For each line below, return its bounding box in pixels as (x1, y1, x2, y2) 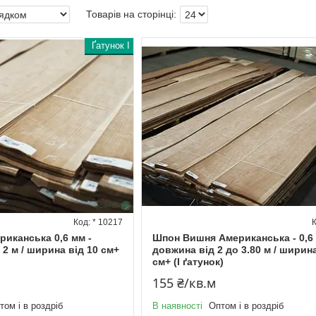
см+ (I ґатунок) (152, 256, 224, 268)
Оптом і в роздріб (208, 300, 284, 312)
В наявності (152, 300, 202, 312)
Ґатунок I (91, 40, 130, 51)
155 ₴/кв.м (152, 274, 216, 292)
